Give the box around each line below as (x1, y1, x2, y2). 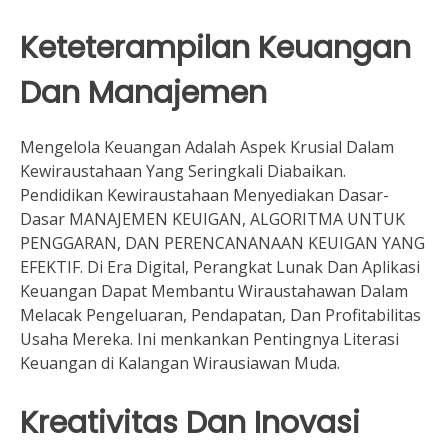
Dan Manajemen (20, 71, 267, 115)
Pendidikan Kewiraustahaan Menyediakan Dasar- (20, 184, 389, 207)
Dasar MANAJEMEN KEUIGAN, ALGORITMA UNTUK (20, 208, 405, 231)
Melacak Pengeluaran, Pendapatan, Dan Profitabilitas (20, 304, 421, 327)
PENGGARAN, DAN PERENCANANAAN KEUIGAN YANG (20, 232, 425, 255)
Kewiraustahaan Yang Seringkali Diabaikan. (20, 160, 346, 183)
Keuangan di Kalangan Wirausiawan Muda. (20, 352, 340, 375)
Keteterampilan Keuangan (20, 26, 411, 70)
